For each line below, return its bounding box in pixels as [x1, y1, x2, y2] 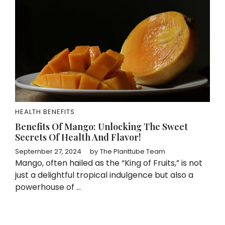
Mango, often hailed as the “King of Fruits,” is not [15, 157, 202, 169]
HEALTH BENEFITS [15, 107, 75, 117]
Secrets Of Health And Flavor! [15, 131, 141, 143]
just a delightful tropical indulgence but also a [15, 169, 193, 181]
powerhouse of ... [15, 181, 81, 193]
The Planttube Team [100, 147, 165, 156]
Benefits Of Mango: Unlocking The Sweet [15, 121, 188, 133]
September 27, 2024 [15, 147, 81, 156]
